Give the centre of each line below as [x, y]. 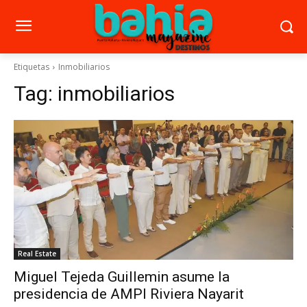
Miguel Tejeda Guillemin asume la [122, 277]
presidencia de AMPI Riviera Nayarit [129, 294]
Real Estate [37, 253]
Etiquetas [32, 66]
